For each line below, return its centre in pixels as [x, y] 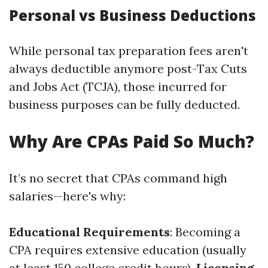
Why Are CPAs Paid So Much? [132, 141]
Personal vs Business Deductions [133, 15]
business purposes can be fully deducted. [124, 104]
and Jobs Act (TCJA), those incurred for [118, 86]
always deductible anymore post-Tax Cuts [128, 68]
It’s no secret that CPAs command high [118, 178]
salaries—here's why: [67, 196]
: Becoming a [205, 232]
